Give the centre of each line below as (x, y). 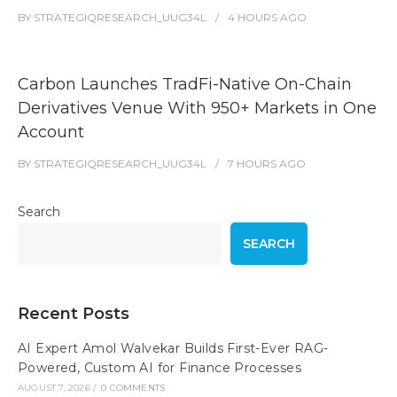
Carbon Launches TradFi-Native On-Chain (185, 84)
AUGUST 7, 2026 (54, 388)
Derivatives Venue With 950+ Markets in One (197, 108)
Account (51, 132)
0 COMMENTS (133, 388)
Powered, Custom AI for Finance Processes (160, 368)
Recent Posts (74, 314)
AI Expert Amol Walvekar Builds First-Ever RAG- (173, 348)
